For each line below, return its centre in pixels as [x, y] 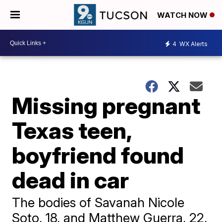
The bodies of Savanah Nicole [98, 202]
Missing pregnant [106, 106]
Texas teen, [72, 130]
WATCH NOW [183, 15]
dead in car [71, 180]
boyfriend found [98, 155]
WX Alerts [193, 44]
